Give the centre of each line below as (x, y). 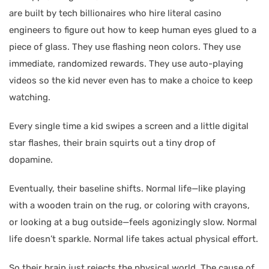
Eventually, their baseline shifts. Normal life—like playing (127, 188)
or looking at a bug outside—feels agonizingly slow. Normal (133, 222)
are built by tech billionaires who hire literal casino (115, 13)
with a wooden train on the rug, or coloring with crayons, (129, 205)
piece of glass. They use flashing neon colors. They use (125, 47)
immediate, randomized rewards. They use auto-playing (126, 63)
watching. (30, 97)
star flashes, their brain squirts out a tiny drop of (112, 143)
